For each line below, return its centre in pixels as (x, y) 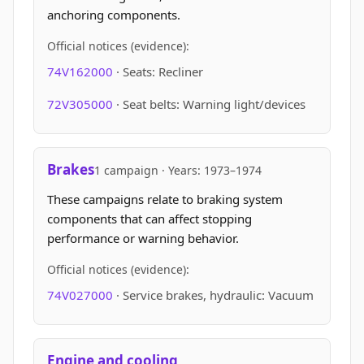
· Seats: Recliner (160, 71)
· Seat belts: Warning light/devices (211, 104)
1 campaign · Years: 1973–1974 (178, 170)
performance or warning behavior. (143, 238)
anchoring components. (114, 15)
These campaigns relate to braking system (165, 199)
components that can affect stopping (149, 219)
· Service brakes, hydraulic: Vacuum (215, 295)
